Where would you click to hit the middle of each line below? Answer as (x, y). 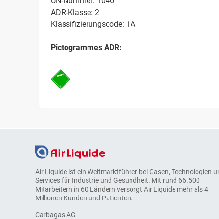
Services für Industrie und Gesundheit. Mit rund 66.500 (118, 180)
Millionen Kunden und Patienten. (84, 198)
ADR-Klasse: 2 (75, 13)
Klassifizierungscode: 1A (93, 24)
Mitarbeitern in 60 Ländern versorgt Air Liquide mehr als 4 (122, 189)
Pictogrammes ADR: (86, 48)
